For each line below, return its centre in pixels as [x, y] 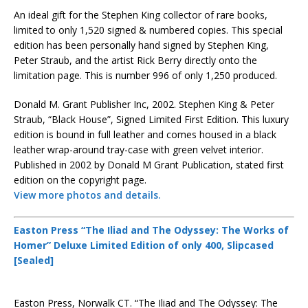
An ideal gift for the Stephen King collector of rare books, [141, 15]
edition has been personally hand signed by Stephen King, [141, 45]
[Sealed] [34, 260]
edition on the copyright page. [80, 180]
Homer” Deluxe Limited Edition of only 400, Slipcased [144, 245]
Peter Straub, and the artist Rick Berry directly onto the [135, 60]
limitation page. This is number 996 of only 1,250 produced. [145, 75]
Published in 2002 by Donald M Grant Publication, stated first [149, 165]
